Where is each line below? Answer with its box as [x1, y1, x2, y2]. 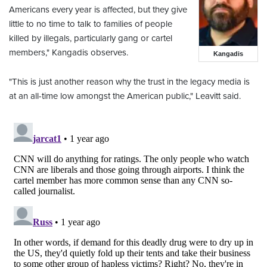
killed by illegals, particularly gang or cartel [9, 33, 172, 44]
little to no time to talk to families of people [9, 18, 172, 30]
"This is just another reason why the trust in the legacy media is [9, 76, 250, 88]
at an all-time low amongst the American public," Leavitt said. [9, 91, 241, 102]
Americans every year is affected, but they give [9, 4, 187, 15]
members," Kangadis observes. [9, 47, 131, 58]
